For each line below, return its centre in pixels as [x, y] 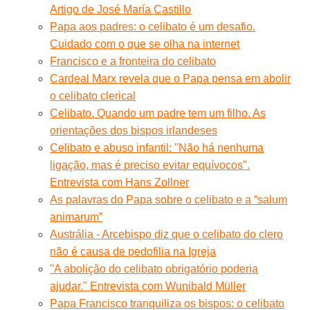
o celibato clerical [93, 95]
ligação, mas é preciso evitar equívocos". [150, 165]
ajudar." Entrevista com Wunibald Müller [148, 286]
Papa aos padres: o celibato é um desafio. [153, 26]
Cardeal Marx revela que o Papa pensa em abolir [171, 78]
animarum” [76, 217]
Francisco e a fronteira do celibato [133, 61]
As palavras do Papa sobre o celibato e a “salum [169, 199]
